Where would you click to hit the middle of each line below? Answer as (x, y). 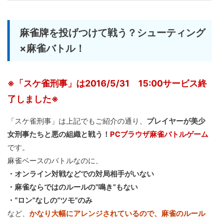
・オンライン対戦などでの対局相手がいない (81, 174)
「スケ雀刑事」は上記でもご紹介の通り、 (77, 121)
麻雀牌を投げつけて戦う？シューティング (112, 33)
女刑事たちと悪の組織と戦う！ (59, 134)
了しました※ (33, 99)
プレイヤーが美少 (176, 121)
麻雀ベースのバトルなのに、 (55, 161)
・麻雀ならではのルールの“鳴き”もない (73, 187)
